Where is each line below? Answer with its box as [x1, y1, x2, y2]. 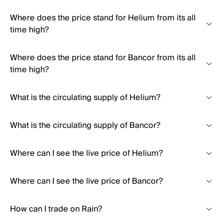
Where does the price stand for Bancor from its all [10, 51, 196, 65]
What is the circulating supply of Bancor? [10, 118, 160, 132]
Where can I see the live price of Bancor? [10, 174, 163, 188]
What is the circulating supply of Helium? [10, 91, 160, 105]
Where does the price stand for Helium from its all [10, 11, 196, 25]
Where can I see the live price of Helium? [10, 146, 163, 160]
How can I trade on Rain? [10, 202, 102, 216]
